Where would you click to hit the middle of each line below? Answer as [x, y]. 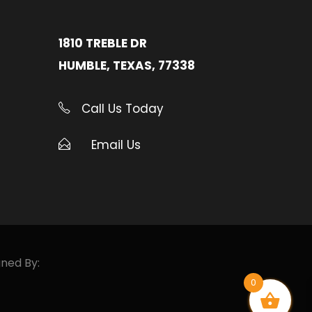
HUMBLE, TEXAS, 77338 [126, 65]
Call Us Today [120, 109]
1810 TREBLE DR [102, 43]
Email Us [116, 145]
